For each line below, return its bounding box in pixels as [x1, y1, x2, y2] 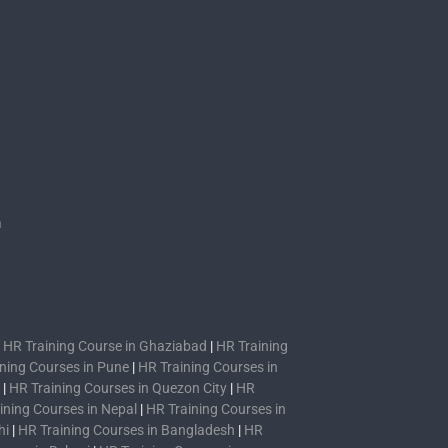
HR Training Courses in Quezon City [9, 380, 227, 397]
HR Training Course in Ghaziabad [3, 338, 207, 355]
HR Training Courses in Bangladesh [18, 422, 235, 439]
